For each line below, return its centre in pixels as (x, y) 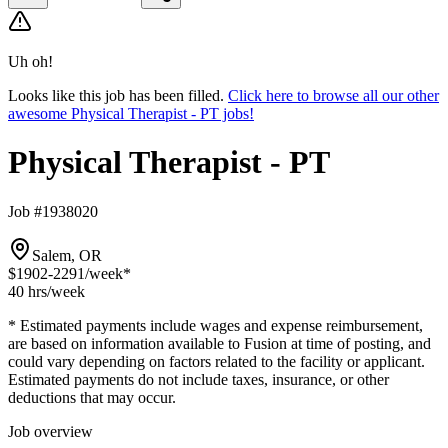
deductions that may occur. (92, 397)
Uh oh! (30, 61)
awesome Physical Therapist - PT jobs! (131, 113)
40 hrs (27, 291)
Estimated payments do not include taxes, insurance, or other (198, 379)
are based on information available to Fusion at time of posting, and (219, 343)
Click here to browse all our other (333, 95)
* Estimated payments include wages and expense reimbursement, (215, 325)
